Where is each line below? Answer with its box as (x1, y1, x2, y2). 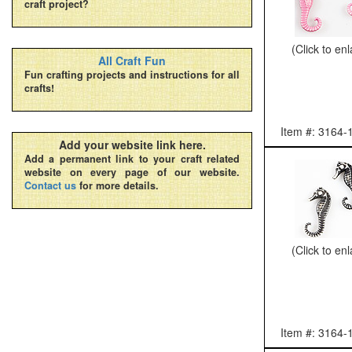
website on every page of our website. (24, 165, 240, 179)
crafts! (24, 81, 54, 95)
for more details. (76, 178, 159, 192)
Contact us (24, 178, 76, 192)
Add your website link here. (58, 137, 206, 152)
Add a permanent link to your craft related (24, 152, 240, 166)
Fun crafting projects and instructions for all (24, 68, 240, 82)
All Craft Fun (98, 53, 166, 68)
